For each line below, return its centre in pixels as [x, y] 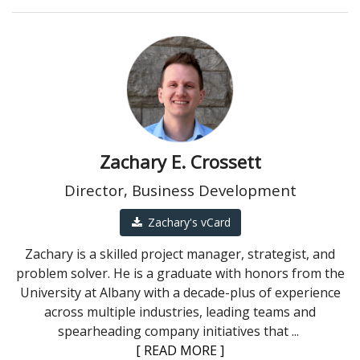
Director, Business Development [180, 190]
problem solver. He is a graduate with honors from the [180, 274]
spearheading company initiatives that [175, 331]
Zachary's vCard [189, 223]
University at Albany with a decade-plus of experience [180, 293]
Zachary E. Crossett [180, 162]
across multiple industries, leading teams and [180, 312]
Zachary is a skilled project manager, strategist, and [180, 254]
